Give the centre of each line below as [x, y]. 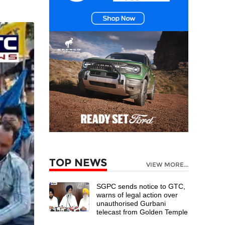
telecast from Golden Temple [142, 212]
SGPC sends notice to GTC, [141, 186]
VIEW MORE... [167, 164]
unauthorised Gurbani [131, 203]
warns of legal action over [137, 195]
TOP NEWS [78, 162]
